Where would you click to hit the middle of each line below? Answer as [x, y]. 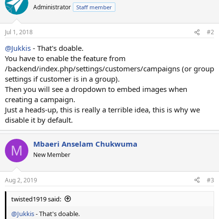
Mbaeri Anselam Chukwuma [85, 144]
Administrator [52, 7]
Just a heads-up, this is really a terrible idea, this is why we [102, 109]
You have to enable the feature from [65, 58]
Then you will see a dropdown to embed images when [96, 89]
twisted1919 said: [36, 199]
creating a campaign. [40, 99]
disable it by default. [39, 120]
